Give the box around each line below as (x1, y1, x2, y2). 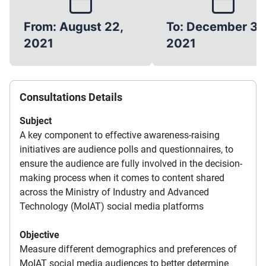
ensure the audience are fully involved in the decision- (20, 158, 242, 170)
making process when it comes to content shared (20, 172, 224, 184)
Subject (20, 115, 52, 127)
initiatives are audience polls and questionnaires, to (20, 144, 233, 156)
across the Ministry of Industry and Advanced (20, 186, 209, 198)
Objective (20, 229, 59, 241)
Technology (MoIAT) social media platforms (20, 201, 204, 213)
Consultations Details (20, 91, 122, 104)
